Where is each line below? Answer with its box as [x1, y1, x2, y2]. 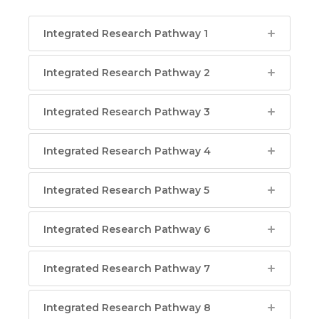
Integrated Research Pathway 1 [43, 27, 208, 40]
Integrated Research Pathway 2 [43, 66, 210, 79]
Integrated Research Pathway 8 [43, 301, 211, 314]
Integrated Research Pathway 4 [43, 145, 211, 157]
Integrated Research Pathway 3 [43, 105, 210, 118]
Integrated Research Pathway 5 [43, 184, 209, 197]
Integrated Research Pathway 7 [43, 262, 210, 275]
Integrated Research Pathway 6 [43, 223, 210, 236]
